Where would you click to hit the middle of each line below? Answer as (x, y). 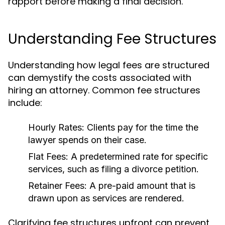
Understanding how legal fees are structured (109, 65)
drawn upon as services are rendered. (106, 198)
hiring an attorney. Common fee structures (104, 90)
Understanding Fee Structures (112, 39)
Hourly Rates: (56, 127)
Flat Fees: (48, 156)
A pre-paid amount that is (141, 186)
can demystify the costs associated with (100, 78)
